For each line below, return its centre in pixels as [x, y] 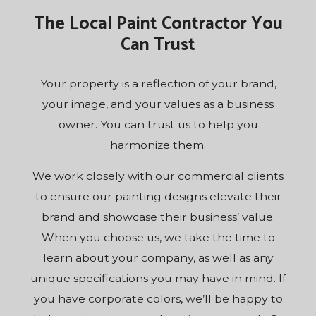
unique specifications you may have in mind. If [158, 279]
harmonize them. [158, 145]
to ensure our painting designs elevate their [158, 197]
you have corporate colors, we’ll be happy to [158, 299]
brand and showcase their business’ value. [158, 217]
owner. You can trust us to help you [158, 125]
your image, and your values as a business [158, 104]
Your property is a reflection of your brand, [158, 84]
